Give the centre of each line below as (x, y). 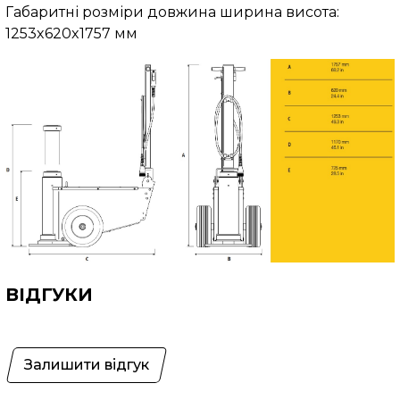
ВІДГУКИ (49, 294)
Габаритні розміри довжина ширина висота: (172, 12)
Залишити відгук (86, 364)
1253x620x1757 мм (71, 34)
